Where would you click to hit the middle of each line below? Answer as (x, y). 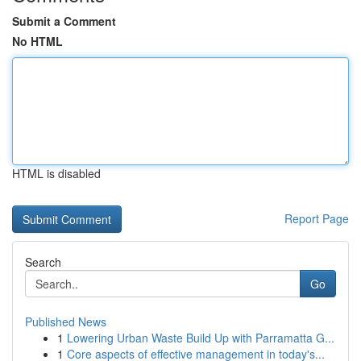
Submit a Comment (64, 21)
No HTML (37, 41)
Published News (66, 322)
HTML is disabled (56, 173)
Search (43, 262)
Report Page (317, 218)
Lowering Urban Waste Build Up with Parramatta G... (201, 338)
